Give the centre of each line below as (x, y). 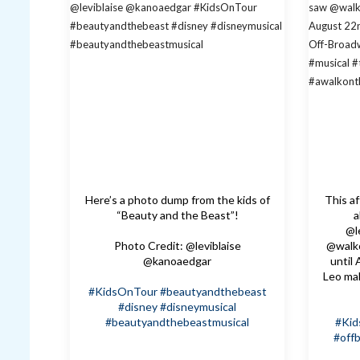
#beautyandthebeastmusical (178, 322)
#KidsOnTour (123, 292)
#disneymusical (198, 307)
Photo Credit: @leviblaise (177, 246)
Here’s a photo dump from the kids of (177, 200)
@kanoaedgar (178, 261)
